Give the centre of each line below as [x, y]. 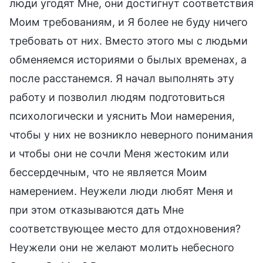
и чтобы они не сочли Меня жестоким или [119, 153]
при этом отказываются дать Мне [97, 210]
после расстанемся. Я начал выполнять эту [122, 78]
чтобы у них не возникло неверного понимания [131, 134]
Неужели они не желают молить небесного [122, 247]
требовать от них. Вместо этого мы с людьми [129, 41]
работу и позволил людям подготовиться [117, 97]
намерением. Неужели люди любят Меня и [121, 191]
